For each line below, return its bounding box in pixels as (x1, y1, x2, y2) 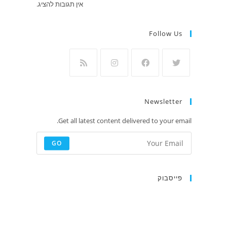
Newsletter (144, 97, 182, 106)
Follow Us (149, 29, 182, 38)
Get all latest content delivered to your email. (58, 116, 192, 125)
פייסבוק (158, 173, 182, 182)
